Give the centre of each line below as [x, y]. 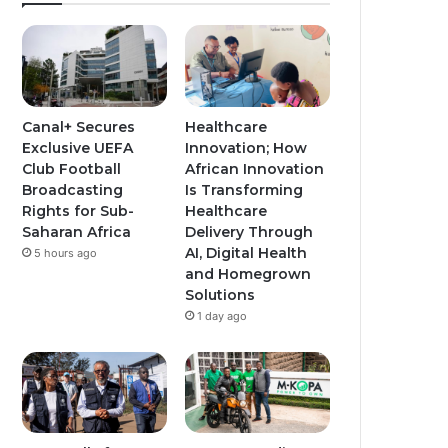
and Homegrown [248, 273]
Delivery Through [249, 231]
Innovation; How [246, 147]
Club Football [72, 168]
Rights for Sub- [78, 210]
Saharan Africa [77, 231]
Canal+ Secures [79, 126]
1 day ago [222, 315]
